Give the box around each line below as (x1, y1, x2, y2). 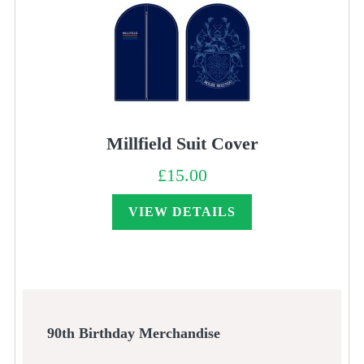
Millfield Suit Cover (106, 133, 258, 154)
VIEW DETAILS (128, 205, 236, 219)
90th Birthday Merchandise (46, 324, 220, 341)
